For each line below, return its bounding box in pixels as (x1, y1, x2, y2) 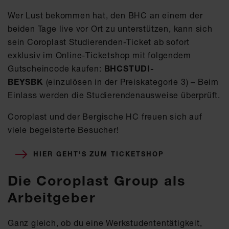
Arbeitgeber (8, 189, 96, 206)
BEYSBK (8, 76, 46, 87)
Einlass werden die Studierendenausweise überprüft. (8, 89, 220, 100)
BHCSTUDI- (104, 63, 154, 74)
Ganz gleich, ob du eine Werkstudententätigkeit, (8, 217, 202, 228)
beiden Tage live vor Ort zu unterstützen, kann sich (8, 23, 213, 34)
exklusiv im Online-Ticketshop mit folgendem (8, 50, 191, 60)
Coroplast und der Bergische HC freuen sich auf (8, 111, 202, 122)
